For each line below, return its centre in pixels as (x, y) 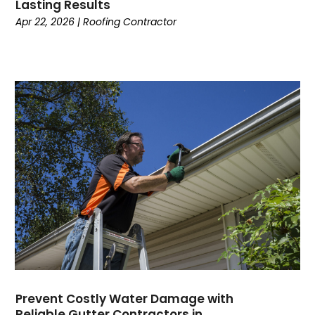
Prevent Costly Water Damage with (125, 299)
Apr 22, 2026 (45, 22)
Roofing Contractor (130, 22)
